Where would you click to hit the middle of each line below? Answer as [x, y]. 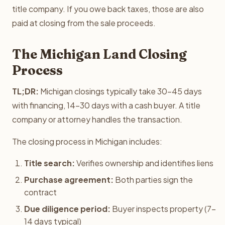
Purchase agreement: [69, 180]
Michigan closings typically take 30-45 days [120, 91]
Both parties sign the [153, 180]
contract [40, 192]
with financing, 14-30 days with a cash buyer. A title [106, 105]
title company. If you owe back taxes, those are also [108, 9]
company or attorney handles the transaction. [97, 119]
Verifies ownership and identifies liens [144, 163]
